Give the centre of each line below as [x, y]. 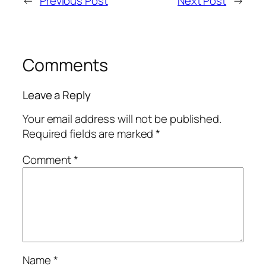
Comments [66, 65]
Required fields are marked [89, 134]
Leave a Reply [57, 95]
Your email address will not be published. [122, 119]
